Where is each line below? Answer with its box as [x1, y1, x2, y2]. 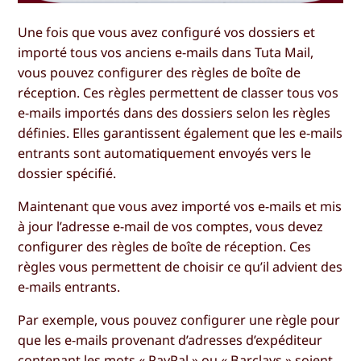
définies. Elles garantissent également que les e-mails [18, 124, 343, 143]
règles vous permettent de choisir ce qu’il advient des [18, 258, 343, 276]
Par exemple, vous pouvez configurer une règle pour [18, 311, 341, 330]
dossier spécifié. [18, 164, 117, 183]
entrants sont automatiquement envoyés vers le [18, 144, 312, 163]
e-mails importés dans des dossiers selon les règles [18, 104, 331, 122]
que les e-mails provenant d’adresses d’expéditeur [18, 331, 323, 350]
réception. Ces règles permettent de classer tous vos [18, 84, 339, 102]
